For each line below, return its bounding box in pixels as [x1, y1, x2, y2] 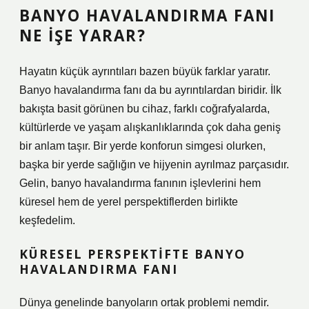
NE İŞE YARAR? [19, 25, 146, 46]
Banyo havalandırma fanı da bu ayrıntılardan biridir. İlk [19, 84, 281, 96]
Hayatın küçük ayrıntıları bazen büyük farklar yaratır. [19, 66, 270, 77]
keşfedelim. [19, 215, 75, 226]
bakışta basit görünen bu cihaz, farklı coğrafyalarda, [19, 103, 270, 114]
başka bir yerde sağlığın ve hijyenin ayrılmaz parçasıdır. [19, 159, 289, 170]
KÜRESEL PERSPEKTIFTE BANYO [19, 246, 246, 262]
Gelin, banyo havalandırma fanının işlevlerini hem [19, 177, 261, 189]
